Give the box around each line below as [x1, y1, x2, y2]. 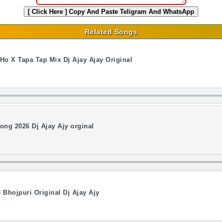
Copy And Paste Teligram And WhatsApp [69, 8, 194, 15]
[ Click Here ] [28, 8, 69, 15]
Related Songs [84, 28, 138, 36]
